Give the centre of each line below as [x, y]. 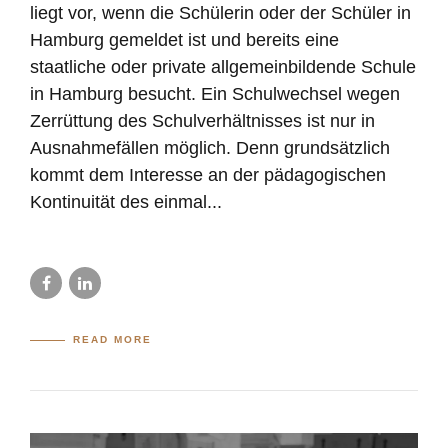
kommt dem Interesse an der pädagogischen [208, 175]
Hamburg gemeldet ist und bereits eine [184, 40]
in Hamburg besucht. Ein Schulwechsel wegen [215, 94]
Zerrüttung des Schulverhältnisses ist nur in [202, 121]
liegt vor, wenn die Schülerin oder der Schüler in [220, 13]
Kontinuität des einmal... [126, 202]
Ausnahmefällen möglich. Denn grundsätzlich [210, 148]
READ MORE [113, 340]
